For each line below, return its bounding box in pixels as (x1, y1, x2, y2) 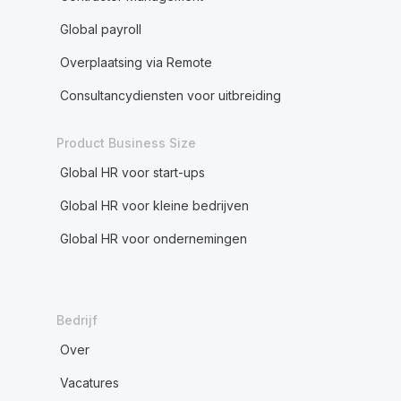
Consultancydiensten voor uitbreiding (59, 88, 281, 103)
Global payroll (59, 21, 141, 37)
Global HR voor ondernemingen (59, 231, 247, 246)
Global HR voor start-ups (59, 165, 205, 180)
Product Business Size (55, 135, 196, 150)
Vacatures (59, 375, 119, 390)
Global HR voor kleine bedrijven (59, 198, 249, 213)
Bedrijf (55, 312, 98, 328)
